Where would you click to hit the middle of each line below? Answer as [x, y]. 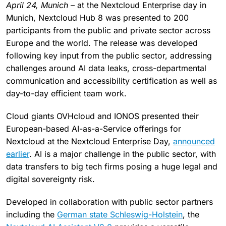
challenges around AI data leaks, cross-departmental [106, 68]
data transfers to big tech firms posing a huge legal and [112, 166]
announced [194, 141]
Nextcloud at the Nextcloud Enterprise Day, [90, 141]
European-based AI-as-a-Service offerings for [94, 129]
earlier [18, 154]
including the [32, 214]
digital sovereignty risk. [50, 179]
